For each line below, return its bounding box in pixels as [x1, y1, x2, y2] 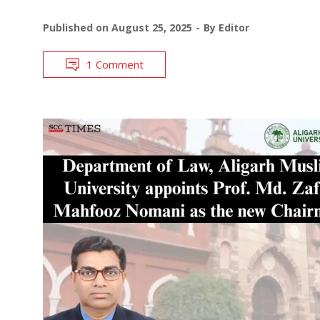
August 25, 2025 [111, 20, 192, 34]
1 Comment [86, 56, 144, 71]
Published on [43, 20, 111, 34]
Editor [219, 20, 249, 34]
